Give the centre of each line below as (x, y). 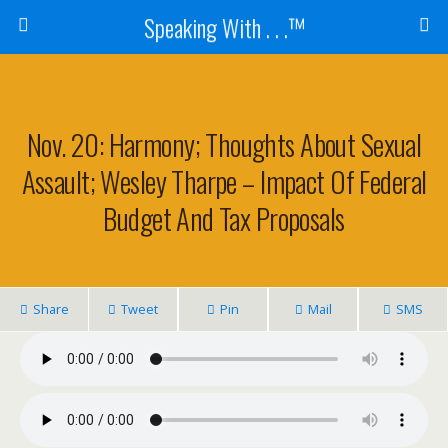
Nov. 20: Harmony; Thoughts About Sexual (224, 144)
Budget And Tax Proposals (224, 218)
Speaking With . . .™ (224, 27)
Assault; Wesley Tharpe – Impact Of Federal (224, 181)
